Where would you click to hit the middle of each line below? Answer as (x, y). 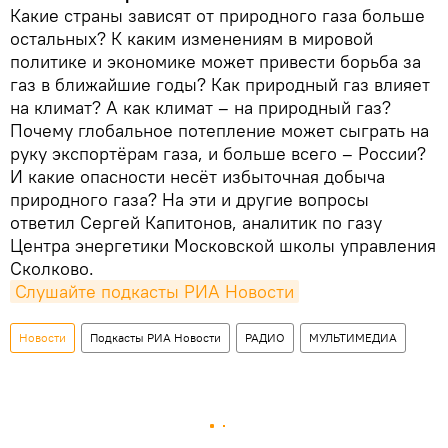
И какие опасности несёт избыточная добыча (197, 176)
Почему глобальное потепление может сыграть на (219, 130)
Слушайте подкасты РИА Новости (154, 291)
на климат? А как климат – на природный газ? (200, 107)
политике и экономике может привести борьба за (215, 61)
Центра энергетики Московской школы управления (223, 245)
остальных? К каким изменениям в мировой (191, 38)
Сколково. (52, 268)
